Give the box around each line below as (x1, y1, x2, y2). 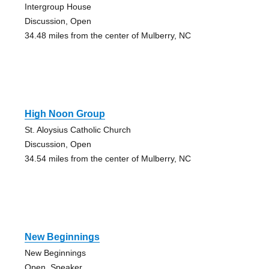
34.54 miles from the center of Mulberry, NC (24, 154, 191, 164)
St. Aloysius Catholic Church (24, 125, 131, 135)
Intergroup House (24, 2, 91, 12)
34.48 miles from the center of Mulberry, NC (24, 31, 191, 41)
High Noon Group (24, 109, 105, 119)
